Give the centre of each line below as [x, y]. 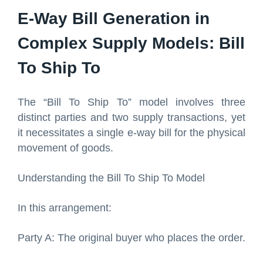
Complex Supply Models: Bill [131, 43]
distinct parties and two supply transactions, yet [131, 117]
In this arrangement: [65, 208]
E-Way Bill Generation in [114, 18]
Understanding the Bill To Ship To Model [111, 178]
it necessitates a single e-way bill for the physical [131, 132]
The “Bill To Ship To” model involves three [131, 102]
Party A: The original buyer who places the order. [131, 237]
